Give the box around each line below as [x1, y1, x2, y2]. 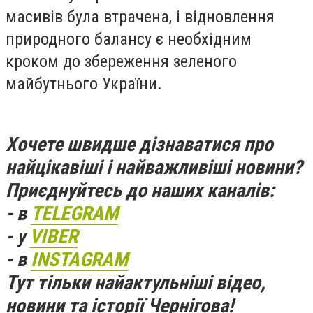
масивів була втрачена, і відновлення [6, 6, 275, 27]
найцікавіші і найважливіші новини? [6, 156, 303, 180]
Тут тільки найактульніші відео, [6, 271, 265, 295]
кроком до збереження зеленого [6, 51, 237, 71]
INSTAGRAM [31, 248, 128, 272]
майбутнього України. [6, 73, 162, 94]
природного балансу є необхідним [6, 29, 252, 49]
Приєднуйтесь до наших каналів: [6, 179, 275, 203]
